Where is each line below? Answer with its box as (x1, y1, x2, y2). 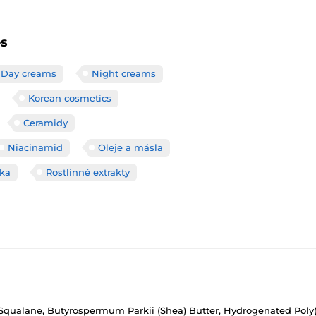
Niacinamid (8, 141, 63, 153)
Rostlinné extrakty (46, 166, 130, 178)
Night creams (92, 67, 156, 79)
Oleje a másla (98, 141, 163, 153)
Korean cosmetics (28, 92, 111, 104)
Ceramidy (23, 116, 68, 128)
